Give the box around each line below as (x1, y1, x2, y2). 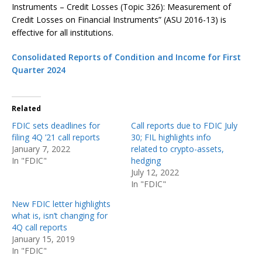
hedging (131, 154, 161, 166)
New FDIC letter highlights (12, 198, 111, 209)
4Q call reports (12, 221, 67, 233)
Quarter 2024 (12, 64, 65, 75)
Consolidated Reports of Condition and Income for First (12, 51, 241, 63)
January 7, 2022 (12, 143, 70, 154)
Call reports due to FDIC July (131, 119, 237, 131)
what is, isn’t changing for (12, 209, 108, 221)
